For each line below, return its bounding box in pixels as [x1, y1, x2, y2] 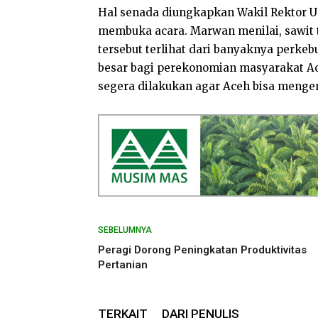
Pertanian [98, 258, 148, 271]
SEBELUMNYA [98, 225, 152, 235]
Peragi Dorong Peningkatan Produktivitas [98, 243, 307, 256]
